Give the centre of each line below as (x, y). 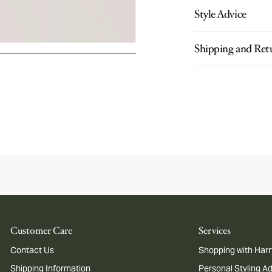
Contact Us (32, 250)
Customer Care (42, 231)
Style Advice (220, 14)
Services (215, 231)
